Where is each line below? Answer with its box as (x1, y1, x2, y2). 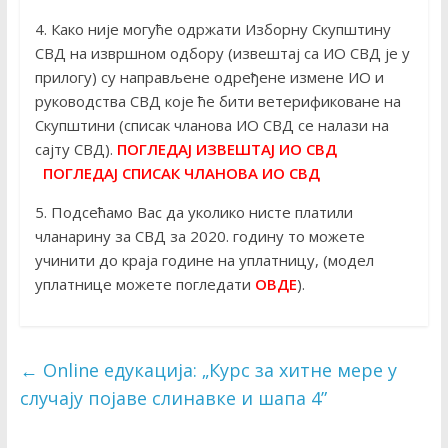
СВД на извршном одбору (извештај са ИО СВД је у (34, 43, 410, 64)
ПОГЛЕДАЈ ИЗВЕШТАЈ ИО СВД (116, 139, 337, 160)
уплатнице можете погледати (34, 274, 255, 295)
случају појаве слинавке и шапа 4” (19, 386, 327, 411)
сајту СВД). (34, 139, 117, 160)
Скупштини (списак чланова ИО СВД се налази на (34, 115, 389, 136)
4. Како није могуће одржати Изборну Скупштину (34, 19, 391, 40)
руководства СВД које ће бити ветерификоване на (34, 91, 401, 112)
